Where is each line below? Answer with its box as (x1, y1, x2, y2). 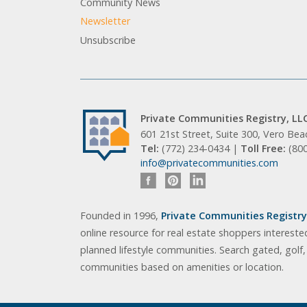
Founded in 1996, (80, 209, 161, 223)
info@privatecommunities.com (140, 156, 278, 170)
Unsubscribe (80, 33, 136, 47)
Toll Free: (241, 142, 288, 156)
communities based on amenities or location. (80, 260, 284, 274)
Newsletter (80, 14, 130, 28)
